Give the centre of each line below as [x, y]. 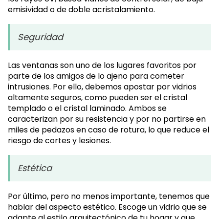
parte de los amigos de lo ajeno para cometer [96, 76]
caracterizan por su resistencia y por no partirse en [107, 119]
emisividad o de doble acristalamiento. [82, 10]
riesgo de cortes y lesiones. [59, 141]
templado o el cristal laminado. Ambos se [87, 109]
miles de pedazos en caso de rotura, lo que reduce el [109, 130]
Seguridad [40, 37]
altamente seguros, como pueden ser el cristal [98, 98]
